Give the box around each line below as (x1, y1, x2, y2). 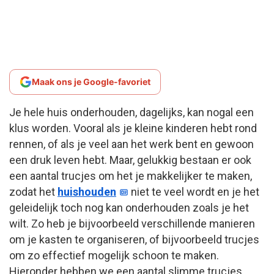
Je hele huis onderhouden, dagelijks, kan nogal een (9, 105, 254, 119)
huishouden (57, 185, 116, 198)
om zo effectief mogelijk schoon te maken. (9, 248, 219, 262)
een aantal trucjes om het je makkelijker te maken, (9, 169, 252, 182)
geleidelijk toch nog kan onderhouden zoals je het (9, 201, 249, 214)
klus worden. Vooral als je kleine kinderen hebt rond (9, 121, 257, 135)
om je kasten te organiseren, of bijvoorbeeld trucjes (9, 232, 259, 246)
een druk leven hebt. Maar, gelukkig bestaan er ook (9, 153, 251, 166)
